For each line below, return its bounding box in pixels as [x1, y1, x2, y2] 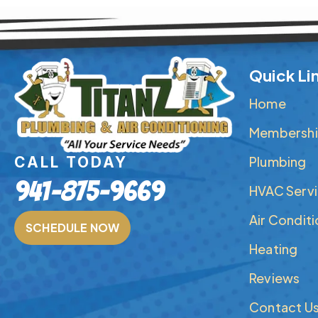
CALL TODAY [14, 153, 128, 172]
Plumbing [249, 153, 307, 170]
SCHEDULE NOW [26, 220, 120, 236]
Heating [249, 241, 298, 258]
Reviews [249, 270, 300, 287]
